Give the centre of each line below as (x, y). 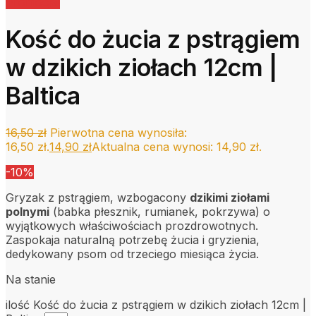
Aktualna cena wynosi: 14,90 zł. (177, 147)
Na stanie (31, 280)
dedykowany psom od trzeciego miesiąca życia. (132, 254)
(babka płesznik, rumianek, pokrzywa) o (160, 212)
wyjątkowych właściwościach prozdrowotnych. (132, 226)
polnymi (28, 212)
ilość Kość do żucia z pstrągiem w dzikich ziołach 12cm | (156, 305)
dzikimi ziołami (230, 198)
